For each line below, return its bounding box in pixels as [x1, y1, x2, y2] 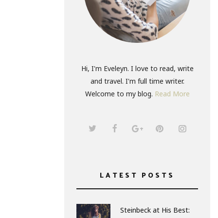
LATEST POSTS [100, 170, 175, 182]
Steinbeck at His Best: [120, 205, 190, 215]
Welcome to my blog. [85, 89, 155, 98]
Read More [154, 89, 190, 98]
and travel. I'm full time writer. [90, 76, 184, 86]
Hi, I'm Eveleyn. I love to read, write [81, 64, 194, 73]
